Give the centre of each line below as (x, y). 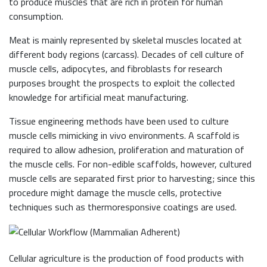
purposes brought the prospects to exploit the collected (122, 83)
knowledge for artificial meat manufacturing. (99, 97)
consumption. (36, 16)
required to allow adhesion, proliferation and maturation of (127, 150)
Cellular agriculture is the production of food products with (126, 258)
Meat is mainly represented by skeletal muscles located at (125, 40)
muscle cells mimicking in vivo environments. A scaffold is (124, 136)
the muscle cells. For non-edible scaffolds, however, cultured (130, 164)
